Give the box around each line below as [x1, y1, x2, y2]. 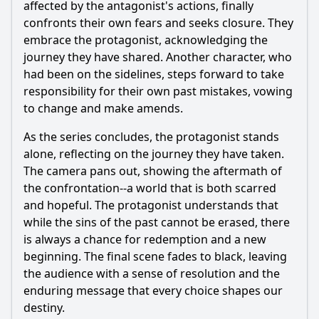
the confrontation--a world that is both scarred [23, 180, 276, 196]
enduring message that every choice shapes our [23, 283, 283, 298]
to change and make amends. [23, 100, 183, 116]
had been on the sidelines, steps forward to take [23, 66, 284, 82]
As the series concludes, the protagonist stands [23, 129, 279, 145]
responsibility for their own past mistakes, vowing [23, 83, 293, 99]
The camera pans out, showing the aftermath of [23, 163, 282, 179]
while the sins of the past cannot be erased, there [23, 214, 290, 230]
